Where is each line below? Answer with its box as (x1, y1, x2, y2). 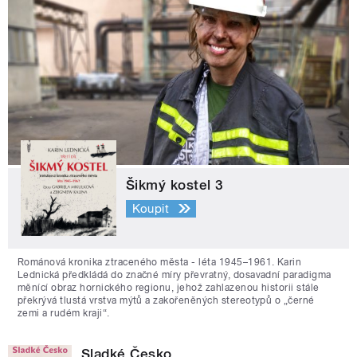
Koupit (131, 201, 170, 216)
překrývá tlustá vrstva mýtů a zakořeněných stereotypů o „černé (18, 295, 315, 307)
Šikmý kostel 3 (126, 177, 224, 194)
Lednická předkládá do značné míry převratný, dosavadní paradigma (18, 269, 331, 281)
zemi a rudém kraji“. (18, 308, 110, 320)
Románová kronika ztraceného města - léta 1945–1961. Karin (18, 257, 302, 269)
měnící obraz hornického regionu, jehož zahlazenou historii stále (18, 282, 320, 294)
